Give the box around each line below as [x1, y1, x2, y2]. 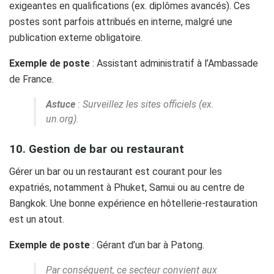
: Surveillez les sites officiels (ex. [75, 98, 214, 110]
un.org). [46, 113, 79, 125]
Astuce [46, 98, 75, 110]
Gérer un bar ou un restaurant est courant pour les [9, 166, 222, 178]
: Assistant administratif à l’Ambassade [90, 57, 258, 69]
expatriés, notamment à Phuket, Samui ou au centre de [9, 182, 245, 194]
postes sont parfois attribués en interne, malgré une [9, 15, 232, 28]
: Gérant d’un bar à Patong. [90, 239, 204, 251]
